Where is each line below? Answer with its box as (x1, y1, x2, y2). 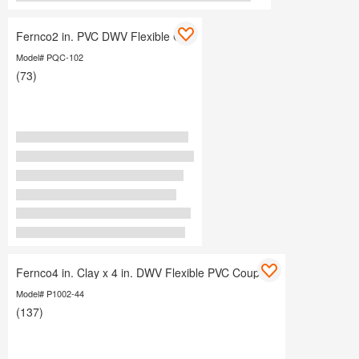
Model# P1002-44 (16, 287, 84, 301)
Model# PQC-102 (16, 50, 83, 64)
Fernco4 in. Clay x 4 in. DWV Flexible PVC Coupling (16, 264, 277, 281)
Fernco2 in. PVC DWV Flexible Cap (16, 28, 194, 45)
